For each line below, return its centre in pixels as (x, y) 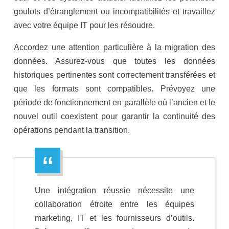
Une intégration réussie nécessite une (114, 191)
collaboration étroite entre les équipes (114, 204)
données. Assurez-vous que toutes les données (114, 61)
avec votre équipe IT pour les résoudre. (84, 26)
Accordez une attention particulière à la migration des (114, 48)
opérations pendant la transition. (72, 130)
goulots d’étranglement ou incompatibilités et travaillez (114, 12)
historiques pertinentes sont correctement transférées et (114, 75)
